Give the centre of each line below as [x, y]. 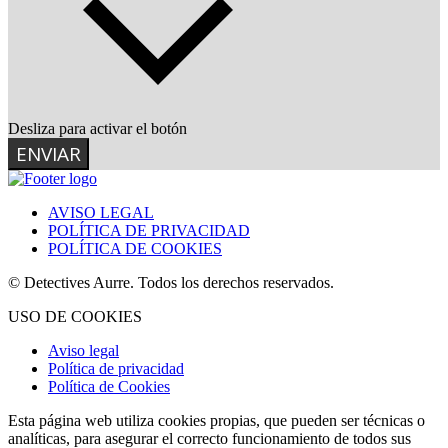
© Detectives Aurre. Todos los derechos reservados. [171, 283]
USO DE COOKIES [75, 317]
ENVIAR [48, 154]
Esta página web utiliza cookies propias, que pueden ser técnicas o [216, 421]
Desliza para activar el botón [97, 129]
